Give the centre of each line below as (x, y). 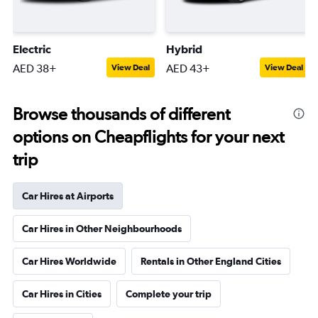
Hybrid (184, 49)
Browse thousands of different (121, 114)
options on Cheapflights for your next (148, 137)
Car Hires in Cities (62, 294)
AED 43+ (188, 68)
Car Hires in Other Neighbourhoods (102, 229)
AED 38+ (35, 68)
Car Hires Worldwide (69, 261)
